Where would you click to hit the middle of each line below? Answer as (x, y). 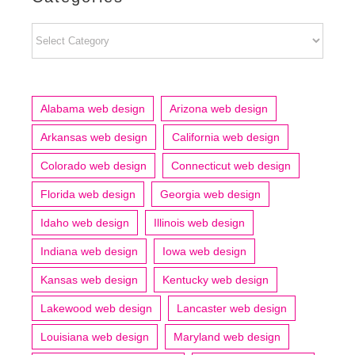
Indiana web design (89, 251)
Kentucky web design (216, 279)
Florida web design (88, 194)
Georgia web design (210, 194)
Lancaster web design (232, 308)
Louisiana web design (95, 336)
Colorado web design (94, 165)
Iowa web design (204, 251)
